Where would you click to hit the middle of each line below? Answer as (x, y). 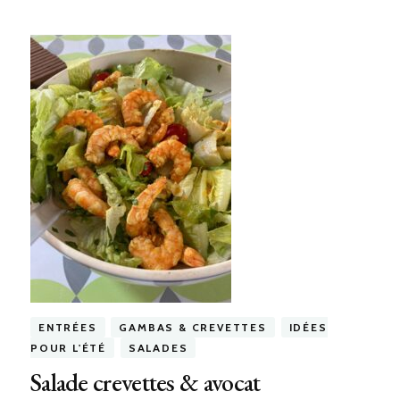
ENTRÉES (67, 328)
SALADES (158, 348)
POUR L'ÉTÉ (68, 348)
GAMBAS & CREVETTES (193, 328)
